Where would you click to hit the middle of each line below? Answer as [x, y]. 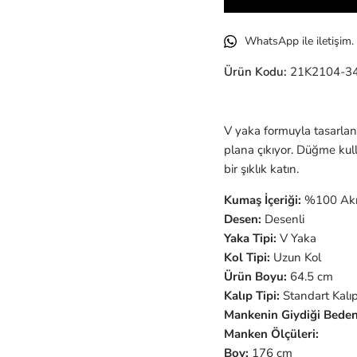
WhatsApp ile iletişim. [299, 41]
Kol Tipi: [247, 258]
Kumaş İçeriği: [262, 200]
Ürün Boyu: [255, 277]
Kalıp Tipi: [251, 296]
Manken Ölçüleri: [271, 334]
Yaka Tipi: [250, 239]
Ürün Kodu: [255, 72]
